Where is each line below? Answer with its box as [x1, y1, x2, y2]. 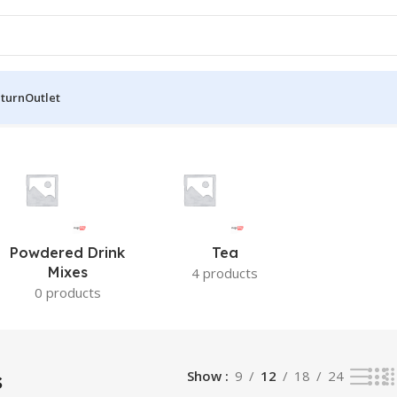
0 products [34, 284, 101, 301]
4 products [191, 264, 259, 282]
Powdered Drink [10, 244, 126, 261]
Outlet [25, 90, 60, 105]
